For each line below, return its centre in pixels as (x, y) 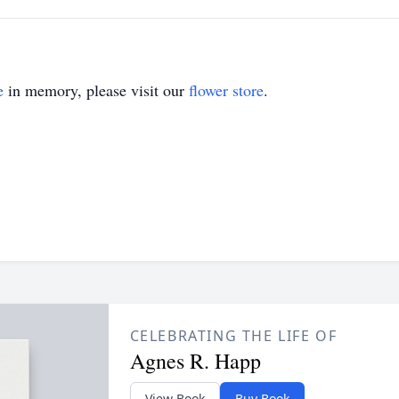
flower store (226, 90)
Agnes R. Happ (195, 361)
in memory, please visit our (96, 90)
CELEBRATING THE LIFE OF (233, 336)
